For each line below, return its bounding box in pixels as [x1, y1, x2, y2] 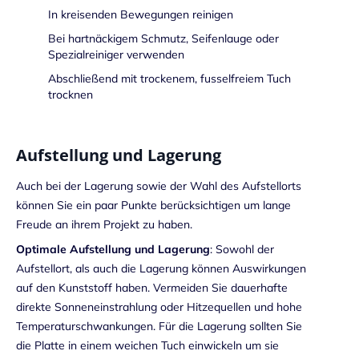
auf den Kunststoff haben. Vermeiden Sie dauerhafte [16, 280, 288, 296]
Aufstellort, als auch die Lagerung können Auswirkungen [16, 261, 306, 276]
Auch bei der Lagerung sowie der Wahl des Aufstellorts [16, 178, 301, 193]
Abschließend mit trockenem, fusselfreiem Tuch [48, 71, 291, 86]
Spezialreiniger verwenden [48, 46, 184, 62]
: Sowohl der [210, 242, 274, 257]
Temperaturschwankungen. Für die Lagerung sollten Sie [16, 319, 302, 334]
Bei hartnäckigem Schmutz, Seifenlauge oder [48, 30, 279, 46]
